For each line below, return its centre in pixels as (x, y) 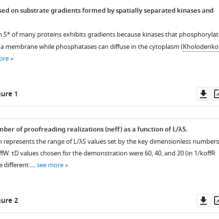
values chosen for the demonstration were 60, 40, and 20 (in (106, 153)
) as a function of (146, 130)
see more (50, 165)
